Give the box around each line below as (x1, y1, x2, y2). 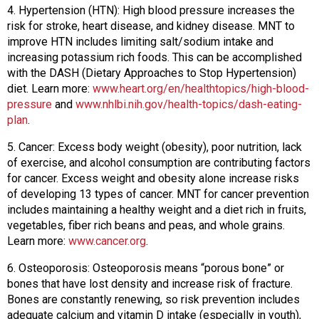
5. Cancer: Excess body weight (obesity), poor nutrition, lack (7, 140, 302, 154)
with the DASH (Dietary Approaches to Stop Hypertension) (7, 66, 296, 80)
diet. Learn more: (7, 81, 93, 95)
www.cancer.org (68, 234, 146, 248)
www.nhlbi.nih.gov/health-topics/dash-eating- (75, 97, 302, 111)
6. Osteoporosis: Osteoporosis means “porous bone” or (7, 261, 284, 275)
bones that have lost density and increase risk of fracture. (7, 276, 293, 291)
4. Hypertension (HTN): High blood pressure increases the (7, 3, 295, 17)
